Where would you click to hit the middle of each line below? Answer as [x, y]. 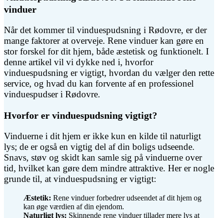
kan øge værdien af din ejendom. [74, 206]
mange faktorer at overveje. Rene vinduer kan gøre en [104, 40]
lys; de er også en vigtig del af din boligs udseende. [99, 146]
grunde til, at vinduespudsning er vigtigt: [80, 179]
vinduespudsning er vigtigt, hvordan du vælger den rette [109, 73]
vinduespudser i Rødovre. [52, 94]
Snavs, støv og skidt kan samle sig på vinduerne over [103, 157]
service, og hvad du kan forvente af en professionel [99, 83]
